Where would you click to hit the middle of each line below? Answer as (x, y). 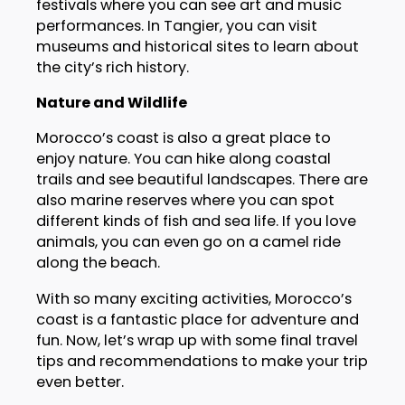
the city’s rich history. (112, 68)
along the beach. (98, 263)
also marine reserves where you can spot (185, 201)
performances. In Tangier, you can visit (176, 26)
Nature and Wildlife (111, 103)
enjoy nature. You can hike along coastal (183, 159)
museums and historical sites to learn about (197, 47)
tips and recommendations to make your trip (202, 361)
